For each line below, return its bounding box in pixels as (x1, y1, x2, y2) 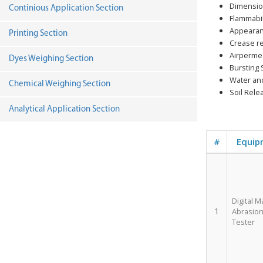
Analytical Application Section (9, 105, 120, 114)
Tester (232, 217, 255, 227)
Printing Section (9, 29, 68, 38)
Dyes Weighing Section (9, 55, 93, 63)
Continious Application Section (9, 4, 123, 13)
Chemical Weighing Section (9, 80, 110, 89)
